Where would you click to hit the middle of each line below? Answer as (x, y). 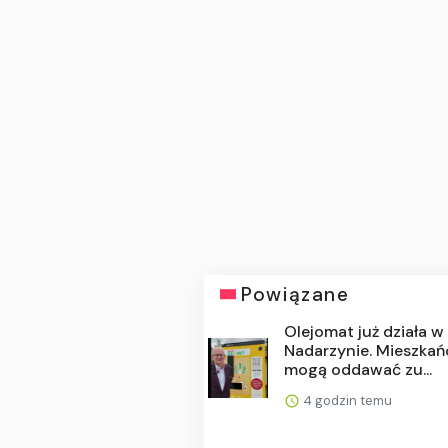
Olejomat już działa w (364, 331)
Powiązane (295, 294)
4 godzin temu (346, 400)
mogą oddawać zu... (358, 369)
